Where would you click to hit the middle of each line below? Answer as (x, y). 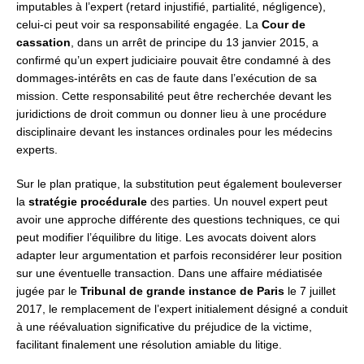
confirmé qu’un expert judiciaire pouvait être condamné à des (173, 61)
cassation (43, 43)
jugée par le (48, 291)
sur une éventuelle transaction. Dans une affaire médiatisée (169, 273)
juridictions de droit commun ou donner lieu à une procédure (171, 114)
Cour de (284, 25)
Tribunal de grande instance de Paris (182, 291)
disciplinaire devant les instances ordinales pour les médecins (174, 132)
